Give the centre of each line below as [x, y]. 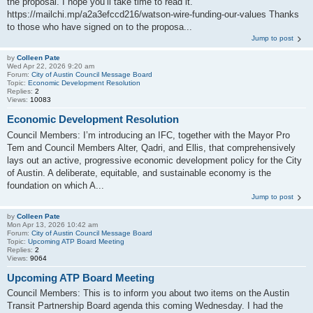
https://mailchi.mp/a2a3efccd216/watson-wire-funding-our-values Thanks [153, 14]
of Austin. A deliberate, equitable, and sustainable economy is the [139, 173]
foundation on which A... [56, 185]
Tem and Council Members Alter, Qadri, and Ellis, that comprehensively [151, 147]
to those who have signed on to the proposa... [100, 27]
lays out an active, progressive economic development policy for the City [154, 160]
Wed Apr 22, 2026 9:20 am [51, 66]
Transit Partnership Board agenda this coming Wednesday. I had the [145, 306]
